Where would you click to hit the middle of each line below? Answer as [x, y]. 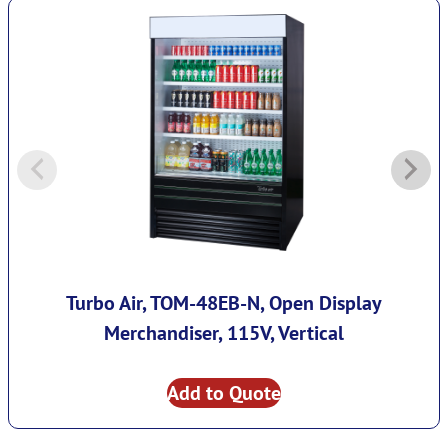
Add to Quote [224, 393]
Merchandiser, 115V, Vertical [224, 333]
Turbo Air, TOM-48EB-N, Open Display [224, 303]
